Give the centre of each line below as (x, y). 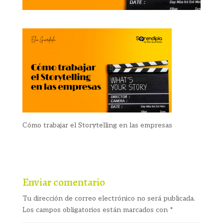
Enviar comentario (63, 182)
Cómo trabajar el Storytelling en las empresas (97, 125)
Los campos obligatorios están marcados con (96, 210)
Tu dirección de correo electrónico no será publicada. (109, 198)
